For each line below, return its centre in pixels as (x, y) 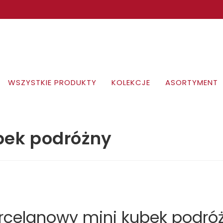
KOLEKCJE (131, 82)
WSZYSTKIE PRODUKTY (52, 82)
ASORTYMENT (191, 82)
